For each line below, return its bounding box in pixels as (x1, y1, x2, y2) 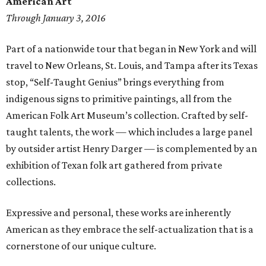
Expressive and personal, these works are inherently (6, 207, 231, 219)
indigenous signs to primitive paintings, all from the (6, 93, 232, 105)
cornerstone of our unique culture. (6, 240, 156, 252)
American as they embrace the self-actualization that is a (6, 223, 254, 236)
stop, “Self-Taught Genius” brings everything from (6, 76, 224, 88)
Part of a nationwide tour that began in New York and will (6, 43, 256, 55)
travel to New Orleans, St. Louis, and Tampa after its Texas (6, 59, 258, 72)
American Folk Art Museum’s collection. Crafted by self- (6, 109, 248, 122)
